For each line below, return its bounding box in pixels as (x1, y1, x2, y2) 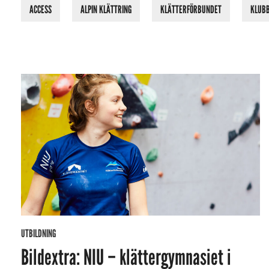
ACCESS (29, 3, 52, 17)
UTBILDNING (21, 227, 56, 241)
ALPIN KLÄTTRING (80, 3, 131, 17)
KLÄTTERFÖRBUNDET (160, 3, 222, 17)
